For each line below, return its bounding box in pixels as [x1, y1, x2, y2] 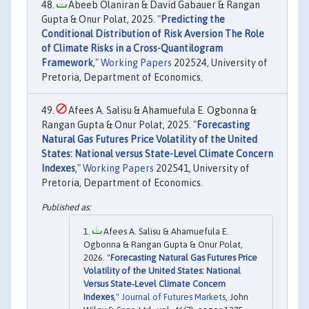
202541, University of [154, 162, 250, 174]
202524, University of [172, 57, 268, 68]
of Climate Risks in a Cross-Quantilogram [41, 42, 223, 54]
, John [226, 292, 248, 303]
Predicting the [161, 13, 225, 25]
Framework [41, 57, 93, 68]
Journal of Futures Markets [121, 292, 226, 303]
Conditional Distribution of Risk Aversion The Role [41, 28, 264, 39]
